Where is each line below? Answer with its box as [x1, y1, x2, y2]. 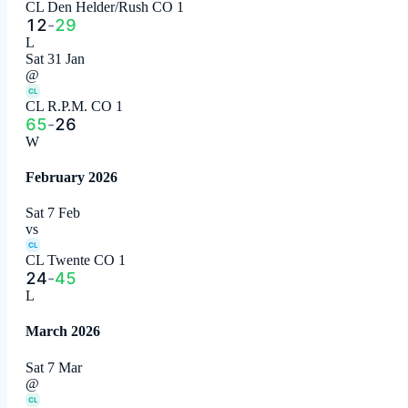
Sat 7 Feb [25, 205, 80, 221]
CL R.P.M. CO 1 [25, 97, 123, 114]
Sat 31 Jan [25, 50, 85, 66]
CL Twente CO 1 [25, 252, 126, 269]
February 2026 [25, 168, 117, 185]
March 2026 [25, 323, 100, 340]
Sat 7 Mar [25, 359, 82, 375]
